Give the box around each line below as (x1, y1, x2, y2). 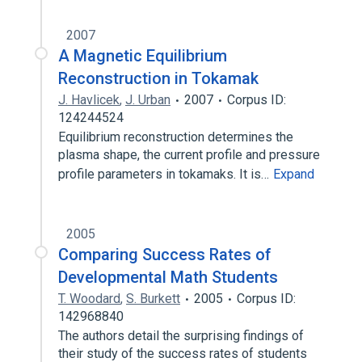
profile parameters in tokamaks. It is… (58, 166, 272, 182)
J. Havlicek (58, 92, 120, 107)
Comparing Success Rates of (58, 245, 271, 264)
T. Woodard (58, 291, 120, 306)
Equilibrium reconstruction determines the (58, 129, 293, 145)
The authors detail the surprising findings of (58, 328, 304, 343)
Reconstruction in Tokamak (58, 69, 259, 88)
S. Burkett (126, 291, 180, 306)
